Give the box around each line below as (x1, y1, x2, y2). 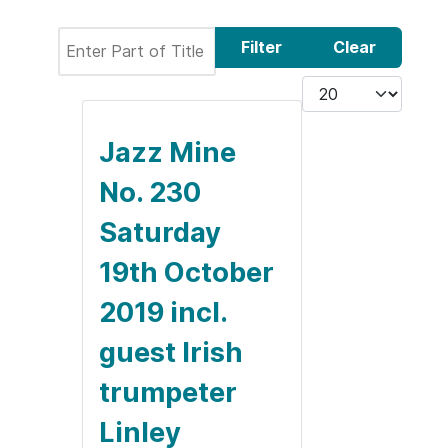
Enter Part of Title (57, 28, 195, 49)
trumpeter (99, 375, 237, 409)
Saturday (99, 215, 221, 249)
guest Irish (99, 335, 243, 369)
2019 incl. (99, 295, 227, 329)
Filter (241, 37, 282, 58)
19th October (99, 255, 274, 289)
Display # (301, 76, 369, 97)
